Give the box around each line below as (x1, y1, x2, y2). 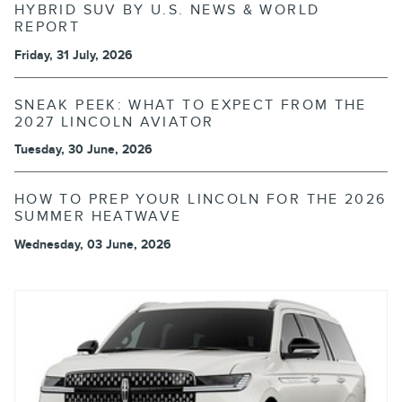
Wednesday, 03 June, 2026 (14, 236, 171, 252)
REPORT (14, 19, 81, 37)
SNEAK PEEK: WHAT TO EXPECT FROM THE (14, 96, 367, 114)
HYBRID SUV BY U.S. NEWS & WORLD (14, 2, 320, 20)
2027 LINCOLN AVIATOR (14, 113, 214, 131)
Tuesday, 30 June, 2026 (14, 142, 153, 158)
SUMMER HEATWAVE (14, 208, 182, 226)
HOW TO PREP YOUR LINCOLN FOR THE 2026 (14, 191, 387, 209)
